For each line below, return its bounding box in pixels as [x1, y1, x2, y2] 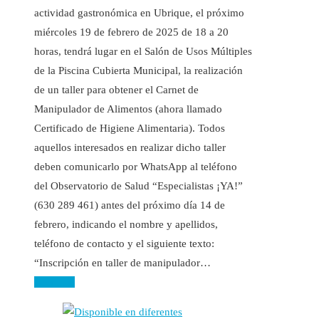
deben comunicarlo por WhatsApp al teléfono [34, 160, 237, 172]
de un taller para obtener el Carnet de [34, 83, 199, 95]
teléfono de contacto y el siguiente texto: [34, 237, 214, 249]
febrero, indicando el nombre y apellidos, [34, 218, 218, 230]
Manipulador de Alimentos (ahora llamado [34, 103, 222, 115]
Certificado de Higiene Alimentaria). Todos [34, 122, 225, 134]
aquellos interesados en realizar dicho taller [34, 141, 226, 153]
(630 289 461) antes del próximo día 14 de [34, 199, 225, 211]
